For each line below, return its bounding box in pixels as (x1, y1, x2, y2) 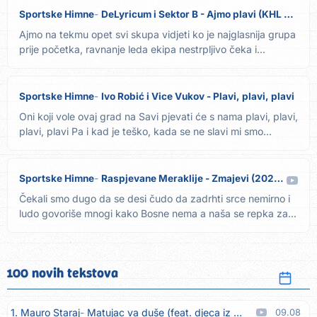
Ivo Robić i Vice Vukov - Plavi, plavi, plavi (101, 91, 294, 103)
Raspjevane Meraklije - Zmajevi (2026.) (101, 173, 274, 185)
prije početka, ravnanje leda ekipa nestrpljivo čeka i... (19, 43, 265, 56)
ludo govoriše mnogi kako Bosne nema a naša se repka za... (19, 207, 296, 220)
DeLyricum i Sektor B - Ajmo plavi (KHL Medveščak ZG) (101, 8, 284, 21)
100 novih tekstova (7, 264, 118, 282)
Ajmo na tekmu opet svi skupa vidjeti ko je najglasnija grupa (19, 28, 296, 41)
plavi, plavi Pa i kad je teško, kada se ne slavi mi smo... (19, 125, 272, 138)
